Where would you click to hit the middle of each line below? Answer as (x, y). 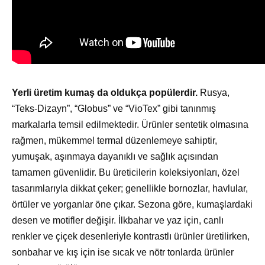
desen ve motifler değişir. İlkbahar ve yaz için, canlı (118, 220)
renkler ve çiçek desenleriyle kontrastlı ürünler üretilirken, (131, 236)
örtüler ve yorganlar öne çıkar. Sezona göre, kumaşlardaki (132, 204)
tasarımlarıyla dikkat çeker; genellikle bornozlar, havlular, (130, 188)
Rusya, (214, 92)
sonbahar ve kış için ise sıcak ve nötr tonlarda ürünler (123, 252)
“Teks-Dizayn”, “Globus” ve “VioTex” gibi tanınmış (114, 108)
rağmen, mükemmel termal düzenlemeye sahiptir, (114, 140)
